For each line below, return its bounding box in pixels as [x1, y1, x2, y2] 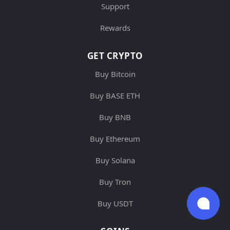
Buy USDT [97, 198, 133, 209]
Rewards [100, 23, 130, 33]
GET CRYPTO [87, 50, 143, 62]
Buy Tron [99, 177, 131, 187]
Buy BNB [99, 112, 131, 123]
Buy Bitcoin [94, 69, 136, 80]
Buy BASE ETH [90, 90, 140, 101]
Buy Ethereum [90, 133, 140, 144]
